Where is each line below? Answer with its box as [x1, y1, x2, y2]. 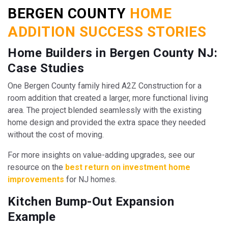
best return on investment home [65, 162, 190, 173]
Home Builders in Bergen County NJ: [8, 46, 217, 61]
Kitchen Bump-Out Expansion [8, 194, 174, 209]
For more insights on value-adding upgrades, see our [8, 150, 195, 160]
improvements [8, 175, 64, 185]
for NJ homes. [64, 175, 117, 185]
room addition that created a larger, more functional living [8, 93, 208, 103]
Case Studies [8, 61, 84, 76]
